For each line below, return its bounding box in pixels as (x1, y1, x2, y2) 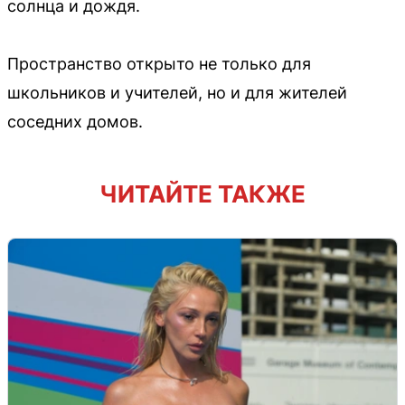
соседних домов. (7, 111, 143, 131)
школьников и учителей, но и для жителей (7, 82, 347, 102)
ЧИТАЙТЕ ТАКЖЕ (99, 179, 306, 208)
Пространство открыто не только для (7, 53, 311, 73)
